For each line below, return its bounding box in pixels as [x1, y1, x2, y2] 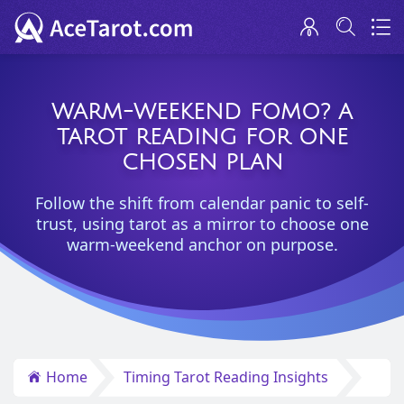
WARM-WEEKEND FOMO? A [51, 100, 353, 124]
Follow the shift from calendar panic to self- [35, 192, 369, 214]
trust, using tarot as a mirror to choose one [35, 213, 369, 234]
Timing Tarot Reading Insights [124, 366, 328, 387]
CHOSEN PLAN [121, 151, 283, 174]
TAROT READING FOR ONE [56, 125, 348, 149]
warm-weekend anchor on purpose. [66, 234, 338, 255]
